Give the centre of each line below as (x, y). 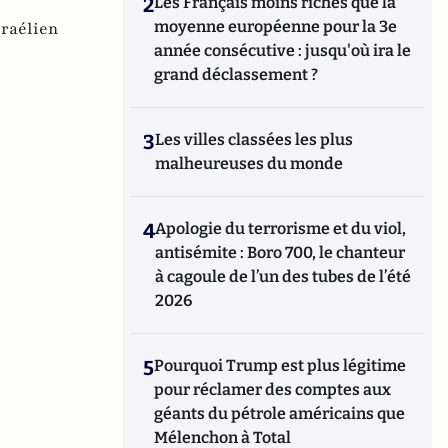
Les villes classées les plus (254, 139)
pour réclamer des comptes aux (273, 389)
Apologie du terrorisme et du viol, (281, 228)
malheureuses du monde (249, 163)
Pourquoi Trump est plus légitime (280, 365)
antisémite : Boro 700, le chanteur (280, 252)
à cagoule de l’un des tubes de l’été (283, 276)
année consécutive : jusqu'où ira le (283, 50)
